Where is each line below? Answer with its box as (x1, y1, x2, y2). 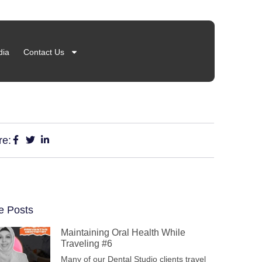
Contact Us (23, 47, 64, 57)
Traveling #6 (61, 239, 112, 249)
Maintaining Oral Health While (61, 227, 185, 237)
